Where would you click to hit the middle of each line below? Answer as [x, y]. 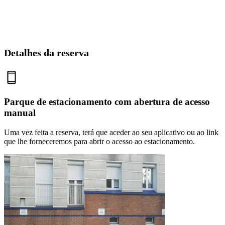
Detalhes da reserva [46, 53]
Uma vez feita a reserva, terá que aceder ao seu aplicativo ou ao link [111, 132]
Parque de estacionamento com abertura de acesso [107, 101]
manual [20, 113]
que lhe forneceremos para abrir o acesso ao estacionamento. [99, 141]
